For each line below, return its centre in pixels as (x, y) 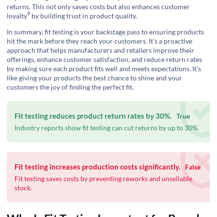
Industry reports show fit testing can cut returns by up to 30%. (107, 127)
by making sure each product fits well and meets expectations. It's (104, 68)
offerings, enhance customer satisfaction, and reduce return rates (104, 59)
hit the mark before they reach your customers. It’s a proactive (100, 41)
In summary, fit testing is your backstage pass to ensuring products (105, 31)
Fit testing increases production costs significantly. (97, 166)
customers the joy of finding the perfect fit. (70, 87)
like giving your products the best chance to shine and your (94, 77)
